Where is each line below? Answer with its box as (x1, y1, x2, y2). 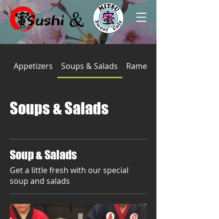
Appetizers (14, 61, 53, 71)
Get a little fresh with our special (10, 165, 129, 175)
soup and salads (10, 175, 70, 186)
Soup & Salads (10, 148, 77, 162)
